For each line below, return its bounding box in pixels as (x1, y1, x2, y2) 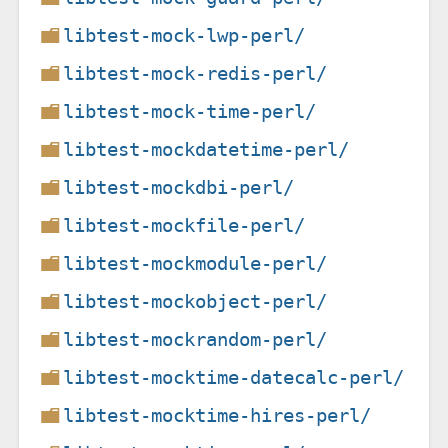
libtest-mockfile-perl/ (63, 213, 306, 237)
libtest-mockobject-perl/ (63, 289, 328, 313)
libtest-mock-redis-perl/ (63, 61, 328, 85)
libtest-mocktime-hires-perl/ (63, 403, 372, 427)
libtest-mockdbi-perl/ (63, 175, 295, 199)
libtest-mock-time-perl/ (63, 99, 317, 123)
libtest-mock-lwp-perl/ (63, 23, 306, 47)
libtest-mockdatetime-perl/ (63, 137, 350, 161)
